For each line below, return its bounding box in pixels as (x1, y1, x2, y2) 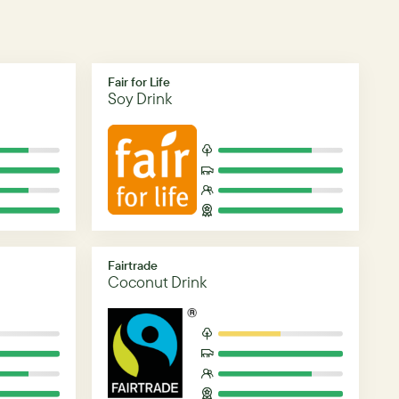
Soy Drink (108, 88, 172, 110)
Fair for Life (108, 74, 170, 90)
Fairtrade (108, 257, 158, 273)
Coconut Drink (108, 272, 207, 293)
